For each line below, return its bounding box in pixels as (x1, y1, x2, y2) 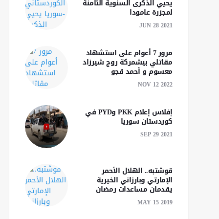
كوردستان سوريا (120, 115, 173, 128)
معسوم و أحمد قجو (110, 65, 173, 78)
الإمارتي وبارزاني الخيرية (96, 174, 173, 187)
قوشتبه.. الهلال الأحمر (101, 164, 173, 177)
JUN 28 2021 (139, 20, 173, 31)
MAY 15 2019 (137, 197, 173, 208)
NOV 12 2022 (137, 79, 173, 90)
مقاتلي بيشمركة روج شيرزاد (83, 56, 173, 69)
